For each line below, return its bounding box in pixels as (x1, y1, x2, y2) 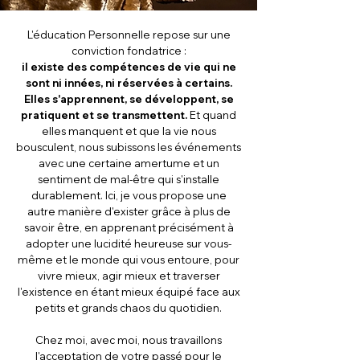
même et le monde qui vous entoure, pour (18, 253, 239, 266)
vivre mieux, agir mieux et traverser (37, 269, 220, 282)
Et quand (190, 108, 236, 121)
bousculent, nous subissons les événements (16, 141, 241, 153)
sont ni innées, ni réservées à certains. (25, 76, 232, 89)
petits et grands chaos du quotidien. (35, 301, 222, 314)
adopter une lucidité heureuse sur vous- (26, 237, 231, 250)
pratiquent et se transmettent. (21, 108, 190, 121)
